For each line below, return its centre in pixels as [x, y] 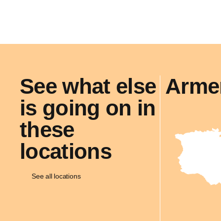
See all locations [56, 176]
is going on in [88, 108]
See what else [88, 86]
